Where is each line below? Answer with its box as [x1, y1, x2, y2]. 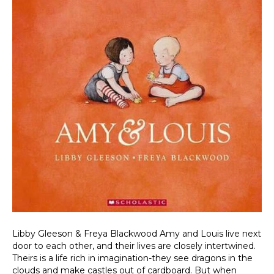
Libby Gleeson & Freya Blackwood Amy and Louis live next [12, 228, 261, 240]
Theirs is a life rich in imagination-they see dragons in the [12, 253, 253, 264]
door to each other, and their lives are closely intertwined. [12, 240, 256, 252]
